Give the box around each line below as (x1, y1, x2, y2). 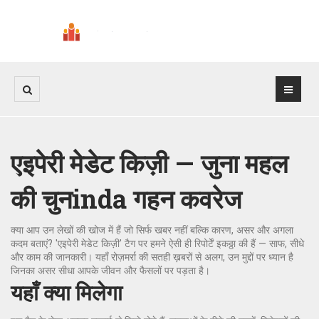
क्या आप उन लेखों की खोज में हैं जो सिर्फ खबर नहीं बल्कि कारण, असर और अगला (11, 224, 293, 236)
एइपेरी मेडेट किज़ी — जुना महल (11, 146, 288, 180)
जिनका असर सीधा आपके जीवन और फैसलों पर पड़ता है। (11, 265, 210, 276)
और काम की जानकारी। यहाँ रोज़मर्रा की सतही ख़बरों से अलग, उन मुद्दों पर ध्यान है (11, 251, 293, 263)
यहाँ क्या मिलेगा (11, 278, 122, 306)
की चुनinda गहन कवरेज (11, 182, 241, 216)
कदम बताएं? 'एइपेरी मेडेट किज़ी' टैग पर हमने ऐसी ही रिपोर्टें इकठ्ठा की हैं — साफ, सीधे (11, 238, 304, 249)
